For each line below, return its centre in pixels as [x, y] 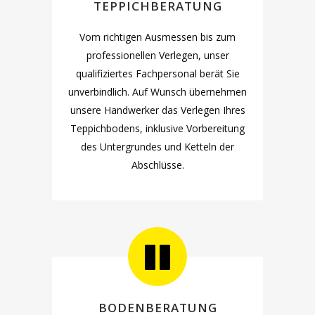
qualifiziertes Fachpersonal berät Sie [157, 73]
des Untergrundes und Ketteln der [157, 147]
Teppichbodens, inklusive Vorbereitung [157, 128]
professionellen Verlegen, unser [157, 55]
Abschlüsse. [157, 165]
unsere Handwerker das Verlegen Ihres [157, 110]
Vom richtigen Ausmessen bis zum [157, 37]
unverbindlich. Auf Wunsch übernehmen [157, 92]
